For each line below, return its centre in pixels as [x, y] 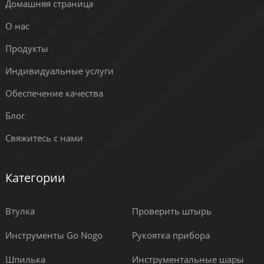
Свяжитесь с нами [44, 138]
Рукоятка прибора [171, 235]
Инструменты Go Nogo [54, 235]
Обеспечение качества [54, 93]
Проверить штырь [171, 211]
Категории [35, 178]
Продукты [27, 49]
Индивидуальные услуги [59, 71]
